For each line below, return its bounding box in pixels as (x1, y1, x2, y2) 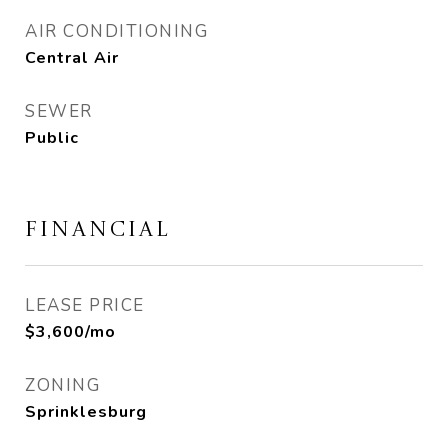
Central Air (25, 47, 119, 69)
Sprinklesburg (25, 401, 147, 423)
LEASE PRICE (25, 294, 145, 317)
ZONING (25, 374, 100, 397)
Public (25, 127, 79, 149)
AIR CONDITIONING (25, 20, 208, 43)
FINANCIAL (25, 220, 171, 241)
